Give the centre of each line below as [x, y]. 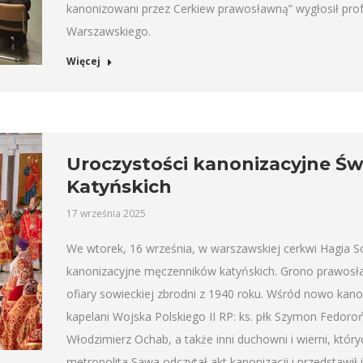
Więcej [83, 61]
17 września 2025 [106, 214]
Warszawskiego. [108, 31]
